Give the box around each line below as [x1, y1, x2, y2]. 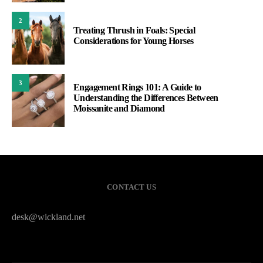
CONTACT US [107, 183, 156, 192]
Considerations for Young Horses [73, 36, 194, 46]
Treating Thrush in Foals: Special [73, 25, 195, 36]
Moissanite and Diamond [73, 103, 165, 114]
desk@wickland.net [12, 212, 85, 222]
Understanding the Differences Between [73, 93, 218, 103]
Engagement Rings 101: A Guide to [73, 82, 201, 93]
